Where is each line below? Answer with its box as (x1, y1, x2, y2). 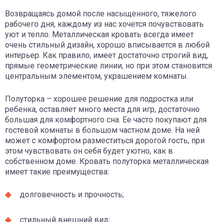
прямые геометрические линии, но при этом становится (5, 60, 212, 70)
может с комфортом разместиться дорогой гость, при (5, 135, 205, 145)
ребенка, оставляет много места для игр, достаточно (5, 104, 200, 114)
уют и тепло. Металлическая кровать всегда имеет (5, 29, 194, 39)
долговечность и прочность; (20, 189, 124, 199)
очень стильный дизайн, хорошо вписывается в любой (5, 40, 210, 50)
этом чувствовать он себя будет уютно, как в (5, 146, 173, 156)
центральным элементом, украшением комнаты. (5, 71, 188, 81)
